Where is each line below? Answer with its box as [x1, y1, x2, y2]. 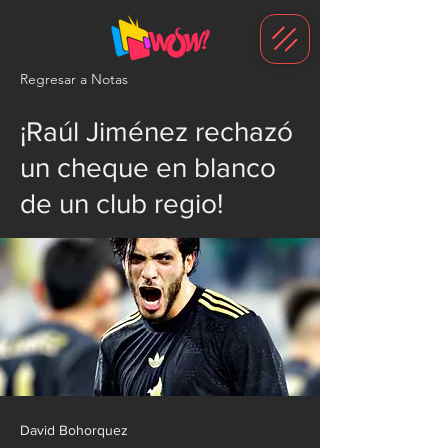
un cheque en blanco [20, 152, 276, 183]
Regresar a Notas [20, 70, 128, 88]
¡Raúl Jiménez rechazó [20, 116, 293, 147]
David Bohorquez [20, 422, 128, 438]
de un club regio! [20, 188, 223, 219]
